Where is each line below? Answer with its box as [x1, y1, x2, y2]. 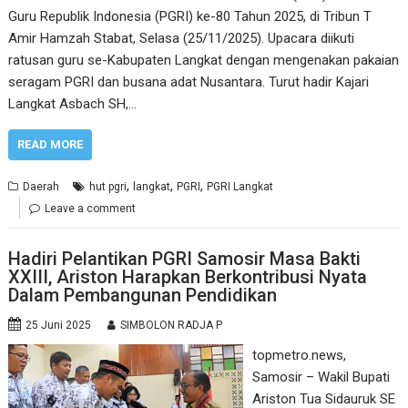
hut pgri [89, 180, 127, 193]
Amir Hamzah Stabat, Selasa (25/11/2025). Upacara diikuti [8, 30, 355, 46]
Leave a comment [45, 202, 137, 215]
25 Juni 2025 [25, 318, 92, 331]
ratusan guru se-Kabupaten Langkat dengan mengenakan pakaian [8, 52, 400, 68]
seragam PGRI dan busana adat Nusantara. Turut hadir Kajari [8, 74, 370, 90]
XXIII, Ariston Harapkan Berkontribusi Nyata [8, 265, 368, 288]
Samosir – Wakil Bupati [251, 368, 390, 385]
